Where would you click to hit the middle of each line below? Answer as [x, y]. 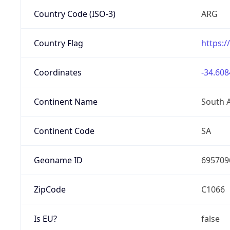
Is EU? [45, 218]
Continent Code [64, 131]
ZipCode [50, 189]
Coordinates [57, 72]
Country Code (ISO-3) [74, 14]
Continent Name [65, 101]
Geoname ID [58, 160]
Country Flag [58, 43]
